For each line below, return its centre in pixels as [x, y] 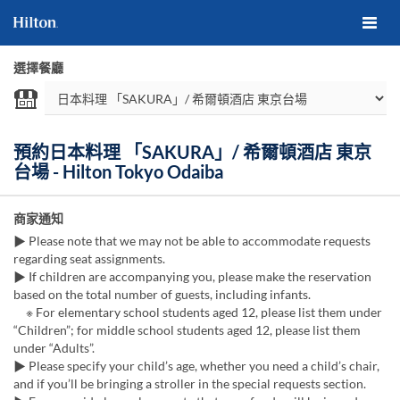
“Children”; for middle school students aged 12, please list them [187, 330]
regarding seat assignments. [89, 258]
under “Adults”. [54, 348]
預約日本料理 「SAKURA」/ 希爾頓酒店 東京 [192, 152]
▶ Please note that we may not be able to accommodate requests [192, 241]
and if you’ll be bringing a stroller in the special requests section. [190, 383]
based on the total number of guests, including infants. [162, 294]
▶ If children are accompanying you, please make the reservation [192, 276]
